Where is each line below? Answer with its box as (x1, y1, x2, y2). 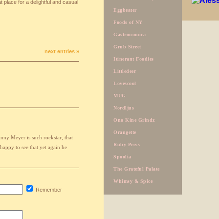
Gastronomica (113, 32, 146, 37)
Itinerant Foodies (113, 56, 154, 62)
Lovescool (113, 81, 136, 86)
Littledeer (113, 68, 136, 74)
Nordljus (113, 105, 134, 110)
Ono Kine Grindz (113, 117, 155, 123)
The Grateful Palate (113, 166, 160, 172)
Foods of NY (113, 20, 143, 25)
